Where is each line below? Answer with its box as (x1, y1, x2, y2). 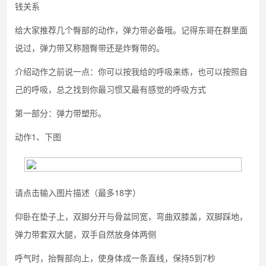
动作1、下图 (15, 131, 61, 142)
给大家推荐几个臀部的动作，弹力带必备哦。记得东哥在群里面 (15, 24, 248, 36)
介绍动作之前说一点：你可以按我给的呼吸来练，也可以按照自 (15, 65, 248, 77)
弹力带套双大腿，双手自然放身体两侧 (15, 228, 156, 240)
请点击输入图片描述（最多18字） (15, 186, 141, 198)
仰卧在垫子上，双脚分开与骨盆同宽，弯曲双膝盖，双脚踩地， (15, 210, 248, 222)
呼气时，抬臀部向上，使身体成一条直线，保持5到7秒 (15, 252, 216, 264)
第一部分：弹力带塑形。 (15, 107, 106, 119)
